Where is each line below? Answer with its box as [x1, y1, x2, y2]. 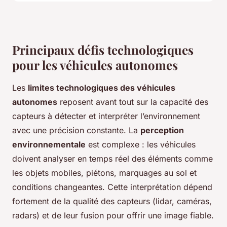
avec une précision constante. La [12, 125, 140, 136]
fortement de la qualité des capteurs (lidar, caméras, [12, 196, 212, 207]
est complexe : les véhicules [86, 139, 196, 150]
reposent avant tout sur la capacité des [57, 97, 208, 107]
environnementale [12, 139, 86, 150]
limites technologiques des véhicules [28, 83, 175, 93]
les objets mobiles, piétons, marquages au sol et [12, 168, 197, 178]
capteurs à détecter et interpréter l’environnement [12, 111, 200, 122]
